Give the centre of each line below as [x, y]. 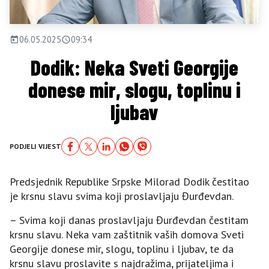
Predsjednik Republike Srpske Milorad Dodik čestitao [129, 182]
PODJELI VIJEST [35, 147]
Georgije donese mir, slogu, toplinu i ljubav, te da [122, 249]
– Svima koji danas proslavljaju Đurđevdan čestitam [129, 220]
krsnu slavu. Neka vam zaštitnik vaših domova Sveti [127, 235]
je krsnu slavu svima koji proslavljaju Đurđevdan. [122, 196]
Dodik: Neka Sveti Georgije [134, 68]
